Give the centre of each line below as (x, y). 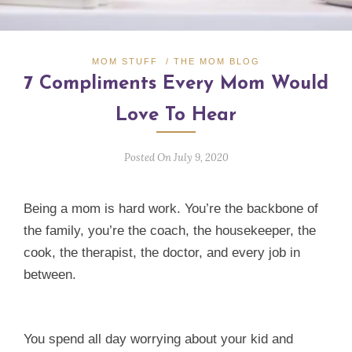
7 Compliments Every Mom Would (176, 84)
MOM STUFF (125, 61)
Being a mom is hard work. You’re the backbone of (171, 209)
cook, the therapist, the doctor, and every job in (162, 253)
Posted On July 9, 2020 (176, 158)
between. (50, 275)
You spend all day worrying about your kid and (158, 339)
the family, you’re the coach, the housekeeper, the (170, 231)
